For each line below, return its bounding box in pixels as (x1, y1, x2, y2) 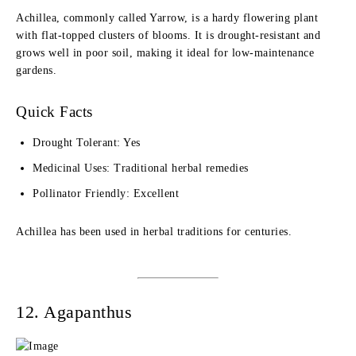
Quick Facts (16, 103, 93, 120)
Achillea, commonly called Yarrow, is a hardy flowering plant (16, 12, 318, 24)
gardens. (16, 64, 56, 76)
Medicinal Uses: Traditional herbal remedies (33, 162, 249, 174)
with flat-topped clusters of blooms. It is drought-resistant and (16, 29, 320, 41)
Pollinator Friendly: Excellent (33, 188, 179, 199)
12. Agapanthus (16, 302, 132, 322)
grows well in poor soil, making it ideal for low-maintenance (16, 47, 314, 59)
